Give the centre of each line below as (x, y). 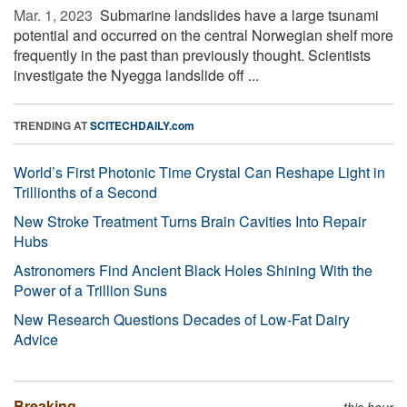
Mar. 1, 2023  (55, 15)
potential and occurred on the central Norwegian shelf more (203, 35)
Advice (36, 339)
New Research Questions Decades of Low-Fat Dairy (182, 319)
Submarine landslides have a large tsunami (238, 15)
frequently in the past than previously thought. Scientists (192, 55)
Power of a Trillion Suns (90, 290)
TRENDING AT (52, 125)
